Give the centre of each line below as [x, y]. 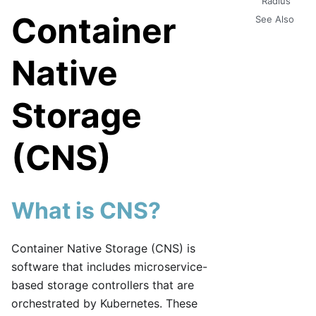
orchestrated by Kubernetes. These [104, 304]
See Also [274, 19]
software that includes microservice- [109, 267]
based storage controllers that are [103, 285]
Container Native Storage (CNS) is [103, 249]
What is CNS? [86, 211]
